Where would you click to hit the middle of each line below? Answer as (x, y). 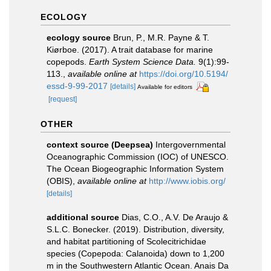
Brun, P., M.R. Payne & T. (161, 38)
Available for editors (165, 87)
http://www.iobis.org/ (187, 181)
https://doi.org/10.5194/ (184, 74)
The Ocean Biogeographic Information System (135, 168)
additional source (83, 217)
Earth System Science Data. (142, 62)
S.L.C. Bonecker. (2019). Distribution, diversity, (135, 229)
